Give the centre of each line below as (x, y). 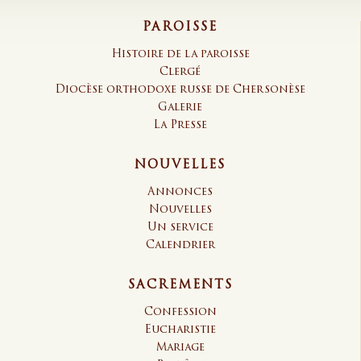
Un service (180, 228)
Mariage (180, 348)
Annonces (180, 192)
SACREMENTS (180, 286)
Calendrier (180, 245)
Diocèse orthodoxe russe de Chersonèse (180, 90)
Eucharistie (180, 330)
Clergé (180, 72)
